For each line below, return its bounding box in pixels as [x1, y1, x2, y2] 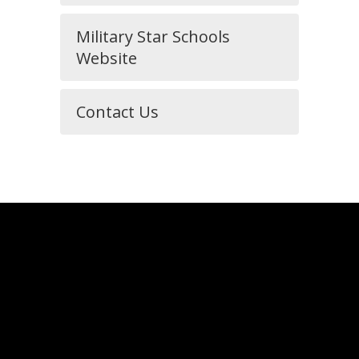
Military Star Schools [76, 26, 230, 47]
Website [76, 47, 137, 69]
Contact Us [76, 101, 159, 123]
